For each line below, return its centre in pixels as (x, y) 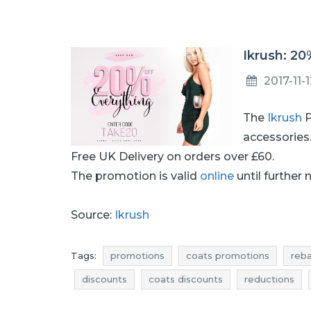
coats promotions (228, 255)
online (217, 176)
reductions (269, 279)
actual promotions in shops (240, 303)
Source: (93, 215)
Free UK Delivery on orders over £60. (175, 157)
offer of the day (119, 303)
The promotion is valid (135, 176)
